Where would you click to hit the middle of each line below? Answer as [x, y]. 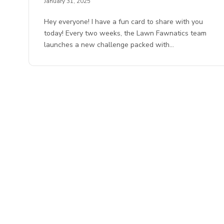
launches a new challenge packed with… [109, 45]
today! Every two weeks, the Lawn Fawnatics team [125, 33]
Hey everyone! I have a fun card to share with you [124, 22]
